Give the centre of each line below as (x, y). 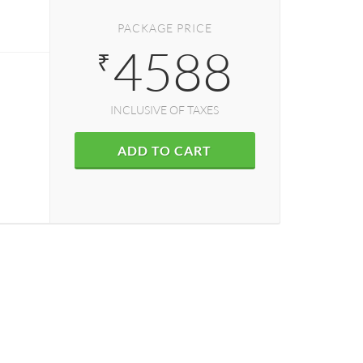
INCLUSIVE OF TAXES (165, 110)
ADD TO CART (165, 150)
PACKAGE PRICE (164, 28)
